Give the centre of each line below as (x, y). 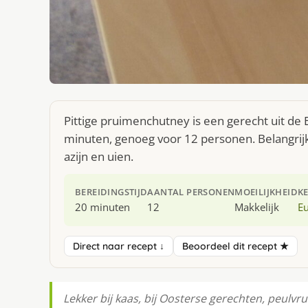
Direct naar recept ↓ (119, 246)
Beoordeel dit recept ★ (235, 246)
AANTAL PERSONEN (191, 192)
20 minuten (102, 207)
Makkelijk (257, 207)
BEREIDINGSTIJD (111, 192)
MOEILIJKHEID (266, 192)
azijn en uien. (99, 157)
